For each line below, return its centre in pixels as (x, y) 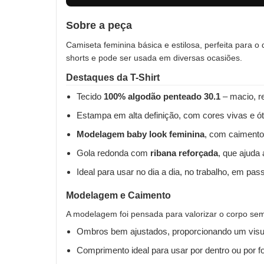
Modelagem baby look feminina (141, 134)
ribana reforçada (184, 153)
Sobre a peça (99, 25)
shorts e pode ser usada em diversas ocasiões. (154, 57)
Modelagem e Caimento (118, 195)
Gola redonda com (113, 153)
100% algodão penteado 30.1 (162, 96)
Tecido (90, 96)
